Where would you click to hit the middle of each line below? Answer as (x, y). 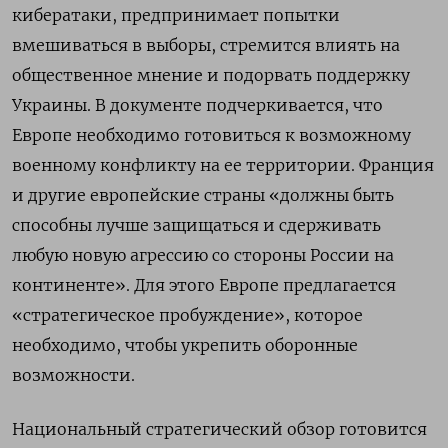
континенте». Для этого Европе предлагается (204, 284)
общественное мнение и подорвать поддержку (211, 74)
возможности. (73, 374)
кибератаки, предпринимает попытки (176, 14)
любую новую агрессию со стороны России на (203, 254)
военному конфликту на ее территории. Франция (223, 164)
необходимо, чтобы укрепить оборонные (185, 344)
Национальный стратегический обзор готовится (219, 428)
